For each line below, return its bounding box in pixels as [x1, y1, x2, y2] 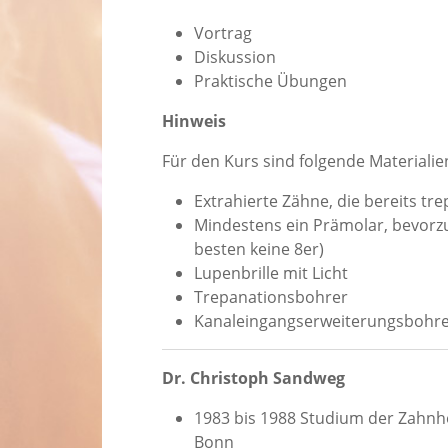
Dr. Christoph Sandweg [162, 367, 345, 390]
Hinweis [162, 110, 226, 133]
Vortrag [194, 22, 252, 45]
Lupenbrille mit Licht [194, 262, 348, 285]
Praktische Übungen [194, 70, 347, 93]
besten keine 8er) [194, 238, 324, 261]
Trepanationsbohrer [194, 286, 348, 309]
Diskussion [194, 46, 276, 69]
